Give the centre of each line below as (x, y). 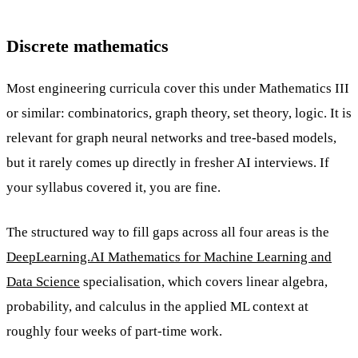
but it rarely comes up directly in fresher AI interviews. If (168, 162)
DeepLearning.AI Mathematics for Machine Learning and (169, 257)
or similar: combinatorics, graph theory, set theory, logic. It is (179, 113)
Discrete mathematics (88, 46)
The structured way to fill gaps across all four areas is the (168, 233)
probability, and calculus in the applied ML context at (157, 307)
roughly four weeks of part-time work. (114, 332)
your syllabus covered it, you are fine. (113, 187)
